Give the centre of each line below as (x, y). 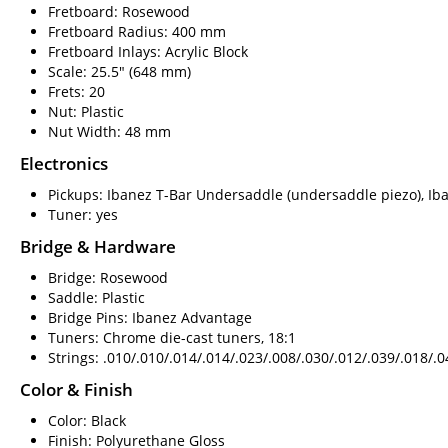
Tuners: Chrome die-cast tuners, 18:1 (172, 337)
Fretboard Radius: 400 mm (137, 31)
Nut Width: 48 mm (109, 131)
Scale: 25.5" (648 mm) (119, 71)
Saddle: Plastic (96, 297)
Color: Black (87, 420)
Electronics (64, 163)
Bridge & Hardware (98, 246)
